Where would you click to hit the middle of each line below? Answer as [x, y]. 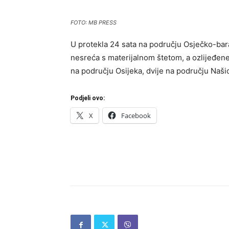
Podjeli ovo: [88, 98]
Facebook [136, 116]
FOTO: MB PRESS [94, 22]
